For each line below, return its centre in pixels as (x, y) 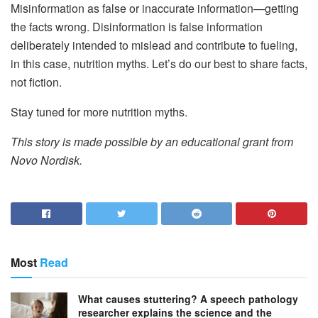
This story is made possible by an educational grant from (152, 141)
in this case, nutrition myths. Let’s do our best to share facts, (159, 63)
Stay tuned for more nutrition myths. (99, 111)
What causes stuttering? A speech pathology (188, 298)
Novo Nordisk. (46, 160)
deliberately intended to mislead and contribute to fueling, (154, 45)
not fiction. (36, 82)
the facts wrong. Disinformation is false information (137, 26)
